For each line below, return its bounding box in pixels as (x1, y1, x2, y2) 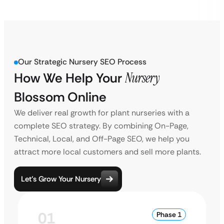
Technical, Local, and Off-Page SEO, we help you (14, 133, 189, 144)
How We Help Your (14, 69, 125, 86)
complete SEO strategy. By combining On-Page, (14, 120, 188, 131)
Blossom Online (14, 88, 106, 105)
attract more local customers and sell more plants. (14, 146, 201, 157)
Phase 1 (156, 210, 181, 219)
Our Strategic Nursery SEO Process (18, 56, 146, 67)
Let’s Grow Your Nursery (21, 173, 101, 184)
